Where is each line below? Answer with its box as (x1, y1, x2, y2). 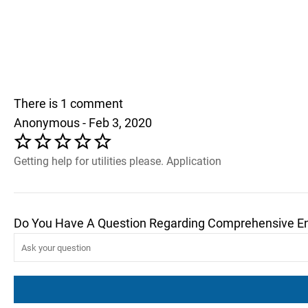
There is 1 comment (14, 96, 123, 111)
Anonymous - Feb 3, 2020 (14, 115, 152, 130)
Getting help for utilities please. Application (14, 155, 221, 168)
